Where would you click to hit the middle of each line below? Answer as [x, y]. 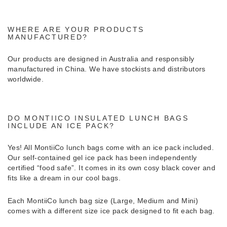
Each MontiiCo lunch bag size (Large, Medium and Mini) [103, 200]
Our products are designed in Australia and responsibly [101, 59]
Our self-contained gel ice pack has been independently [102, 157]
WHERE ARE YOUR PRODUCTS [76, 29]
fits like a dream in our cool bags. [64, 178]
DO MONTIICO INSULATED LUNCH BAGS [98, 118]
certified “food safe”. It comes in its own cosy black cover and [112, 167]
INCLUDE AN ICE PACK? [61, 125]
